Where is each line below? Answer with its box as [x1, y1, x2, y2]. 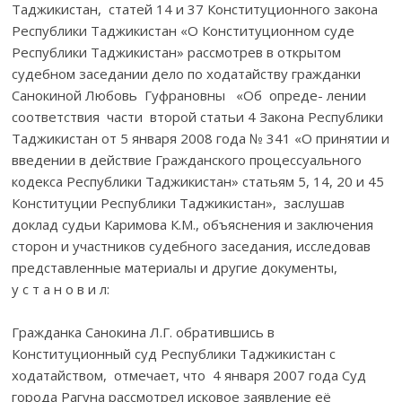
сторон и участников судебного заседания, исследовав [12, 236, 371, 255]
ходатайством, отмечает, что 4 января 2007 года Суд [12, 365, 367, 384]
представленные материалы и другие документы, [12, 258, 338, 276]
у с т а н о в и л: [12, 279, 110, 298]
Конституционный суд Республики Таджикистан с [12, 344, 336, 363]
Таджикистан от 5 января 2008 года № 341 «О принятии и [12, 128, 390, 147]
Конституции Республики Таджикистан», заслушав [12, 193, 345, 212]
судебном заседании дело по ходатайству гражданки [12, 64, 362, 83]
